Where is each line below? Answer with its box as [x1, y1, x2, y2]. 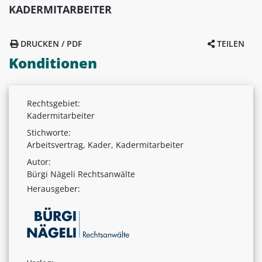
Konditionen [9, 53, 97, 73]
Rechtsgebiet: [27, 97, 80, 109]
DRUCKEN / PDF [18, 37, 82, 49]
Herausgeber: [27, 182, 80, 194]
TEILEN [215, 37, 244, 49]
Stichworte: [27, 126, 71, 138]
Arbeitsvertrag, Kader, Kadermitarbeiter [27, 139, 184, 150]
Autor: [27, 156, 51, 167]
